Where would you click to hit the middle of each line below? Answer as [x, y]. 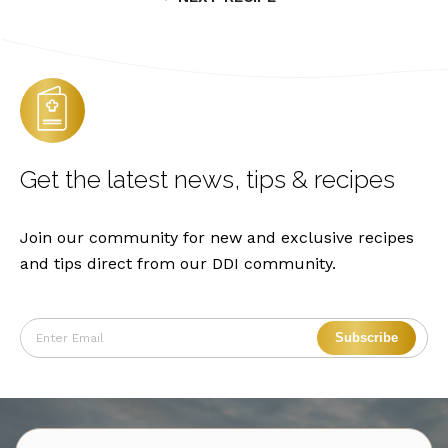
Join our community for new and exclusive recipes [217, 237]
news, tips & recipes [284, 178]
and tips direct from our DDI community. [178, 263]
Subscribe [366, 338]
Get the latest [97, 178]
